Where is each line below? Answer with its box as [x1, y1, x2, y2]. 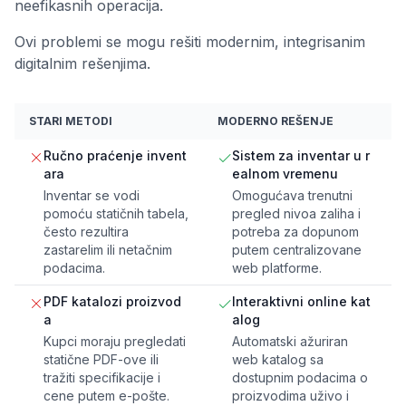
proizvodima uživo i [232, 388, 349, 404]
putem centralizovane [232, 242, 362, 258]
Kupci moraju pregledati [43, 333, 186, 350]
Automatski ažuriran [232, 333, 348, 350]
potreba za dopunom [232, 224, 359, 240]
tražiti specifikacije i [43, 370, 160, 386]
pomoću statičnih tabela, [43, 206, 188, 222]
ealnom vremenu [232, 166, 338, 182]
